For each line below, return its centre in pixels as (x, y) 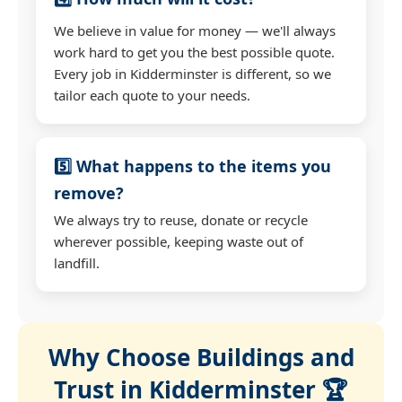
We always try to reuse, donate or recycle (181, 219)
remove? (89, 192)
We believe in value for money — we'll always (195, 30)
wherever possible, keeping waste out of (179, 241)
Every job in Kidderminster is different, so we (192, 73)
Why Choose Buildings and (201, 357)
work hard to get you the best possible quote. (194, 52)
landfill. (77, 262)
